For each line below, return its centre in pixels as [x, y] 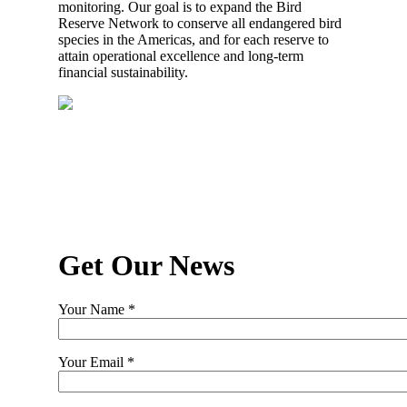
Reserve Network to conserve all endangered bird [200, 23]
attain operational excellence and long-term [181, 55]
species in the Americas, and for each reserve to [194, 39]
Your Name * [97, 309]
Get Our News [146, 266]
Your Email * [96, 362]
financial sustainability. [123, 72]
